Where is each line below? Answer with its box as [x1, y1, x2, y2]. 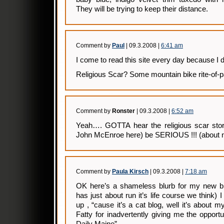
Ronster [112, 107, 135, 114]
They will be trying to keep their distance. [76, 5, 208, 13]
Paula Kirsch [112, 168, 148, 175]
